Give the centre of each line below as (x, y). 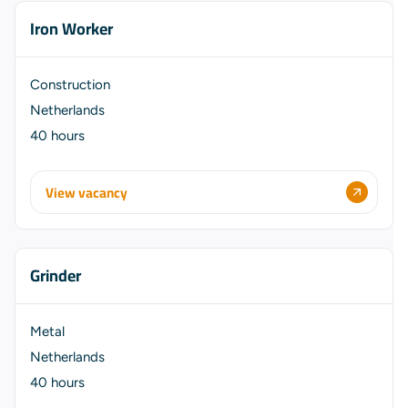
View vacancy (87, 192)
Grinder (56, 275)
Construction (70, 85)
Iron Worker (71, 29)
